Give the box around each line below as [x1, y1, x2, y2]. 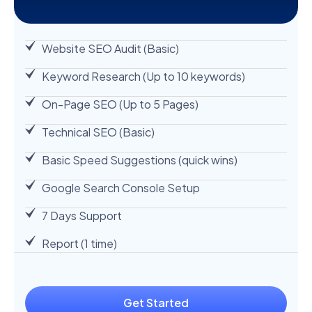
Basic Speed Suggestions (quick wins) [41, 153, 237, 168]
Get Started [123, 295, 189, 311]
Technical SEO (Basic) [41, 125, 155, 140]
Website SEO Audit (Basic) [41, 41, 179, 56]
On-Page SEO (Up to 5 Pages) [41, 97, 198, 112]
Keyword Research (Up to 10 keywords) [41, 69, 245, 84]
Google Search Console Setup [41, 180, 200, 196]
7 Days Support [41, 208, 122, 224]
